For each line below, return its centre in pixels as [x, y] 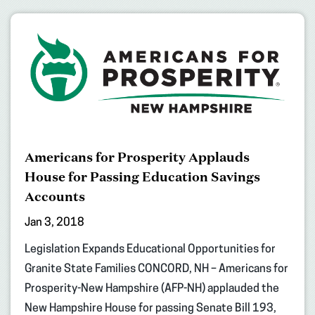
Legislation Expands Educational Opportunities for [150, 250]
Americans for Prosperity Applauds [137, 157]
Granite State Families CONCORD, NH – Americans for [156, 270]
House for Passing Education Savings [142, 177]
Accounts [55, 197]
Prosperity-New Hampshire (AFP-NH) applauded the [152, 289]
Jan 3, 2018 [54, 223]
